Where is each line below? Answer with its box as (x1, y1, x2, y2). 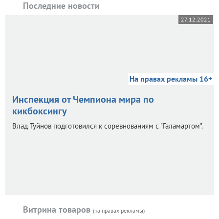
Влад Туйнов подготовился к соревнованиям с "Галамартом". (12, 121, 203, 131)
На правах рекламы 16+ (129, 74, 212, 84)
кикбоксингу (12, 105, 67, 118)
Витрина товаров (23, 204, 93, 216)
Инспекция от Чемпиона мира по (12, 93, 154, 106)
